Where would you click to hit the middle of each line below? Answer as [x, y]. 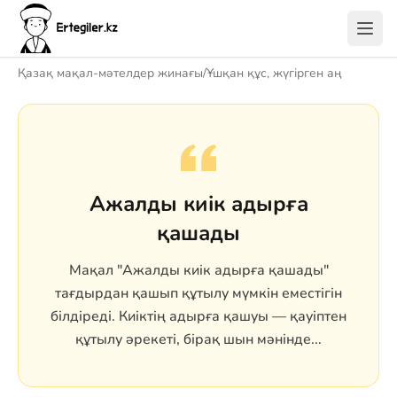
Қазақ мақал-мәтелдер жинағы [110, 73]
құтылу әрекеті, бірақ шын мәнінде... [198, 339]
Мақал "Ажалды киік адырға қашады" [198, 270]
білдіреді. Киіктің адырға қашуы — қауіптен [198, 316]
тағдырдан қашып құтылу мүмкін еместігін [198, 293]
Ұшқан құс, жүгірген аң [274, 73]
